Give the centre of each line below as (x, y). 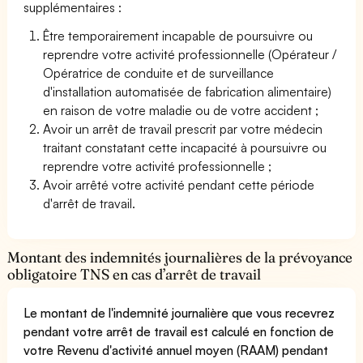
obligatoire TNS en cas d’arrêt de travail (135, 274)
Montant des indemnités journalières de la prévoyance (180, 257)
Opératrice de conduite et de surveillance (159, 73)
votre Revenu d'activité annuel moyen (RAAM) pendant (176, 350)
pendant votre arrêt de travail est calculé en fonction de (179, 331)
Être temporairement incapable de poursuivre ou (178, 35)
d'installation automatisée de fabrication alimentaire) (188, 91)
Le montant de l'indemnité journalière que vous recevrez (179, 312)
